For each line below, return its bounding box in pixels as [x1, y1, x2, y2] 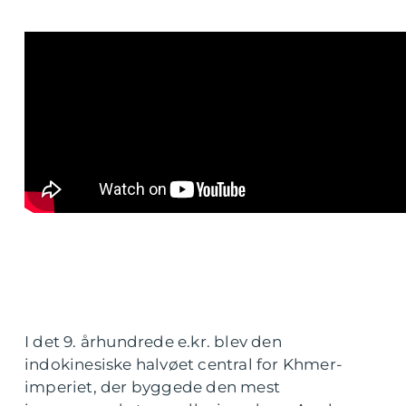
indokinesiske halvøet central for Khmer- [24, 355, 343, 374]
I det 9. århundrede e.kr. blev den [24, 333, 282, 352]
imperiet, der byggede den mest [24, 378, 280, 397]
